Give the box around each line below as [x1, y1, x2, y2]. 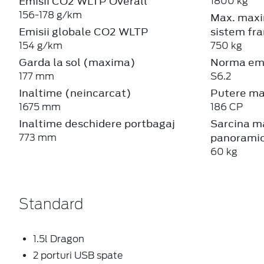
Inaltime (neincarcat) [19, 85, 131, 100]
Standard [19, 197, 83, 212]
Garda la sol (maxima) [19, 55, 136, 70]
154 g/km [19, 39, 62, 51]
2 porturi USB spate [33, 249, 123, 261]
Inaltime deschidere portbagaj [19, 116, 175, 131]
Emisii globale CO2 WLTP [19, 24, 148, 39]
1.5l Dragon [33, 233, 84, 245]
